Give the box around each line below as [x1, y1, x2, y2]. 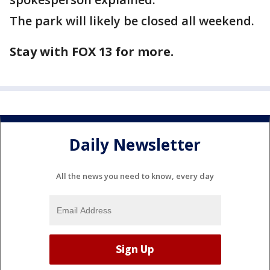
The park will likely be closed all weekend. [10, 13, 254, 29]
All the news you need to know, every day [56, 170, 214, 181]
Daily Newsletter [69, 134, 201, 156]
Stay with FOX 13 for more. [10, 43, 174, 60]
